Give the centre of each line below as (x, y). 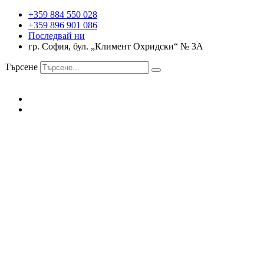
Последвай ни (57, 36)
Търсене (21, 67)
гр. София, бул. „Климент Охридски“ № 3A (116, 46)
